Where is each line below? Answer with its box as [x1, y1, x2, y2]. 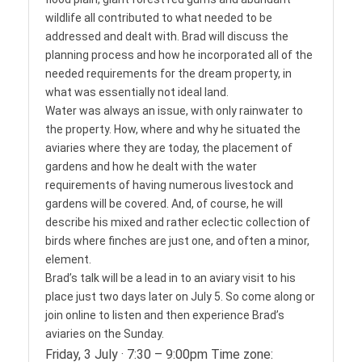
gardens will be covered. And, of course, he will [45, 196, 283, 210]
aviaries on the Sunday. [45, 326, 164, 340]
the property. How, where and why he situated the [45, 122, 301, 136]
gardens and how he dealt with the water [45, 159, 257, 173]
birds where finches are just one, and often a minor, [45, 234, 309, 247]
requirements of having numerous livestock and [45, 178, 293, 192]
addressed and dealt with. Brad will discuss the [45, 29, 288, 43]
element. [45, 252, 91, 266]
